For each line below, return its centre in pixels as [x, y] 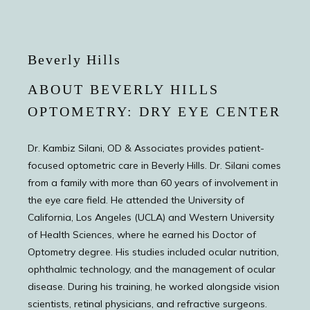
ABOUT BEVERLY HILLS [124, 89]
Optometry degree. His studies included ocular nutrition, [153, 252]
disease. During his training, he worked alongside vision [154, 286]
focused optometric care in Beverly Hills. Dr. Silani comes [154, 165]
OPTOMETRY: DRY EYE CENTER [154, 111]
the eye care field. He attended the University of [136, 200]
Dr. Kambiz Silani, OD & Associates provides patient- [146, 148]
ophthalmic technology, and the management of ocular [152, 269]
